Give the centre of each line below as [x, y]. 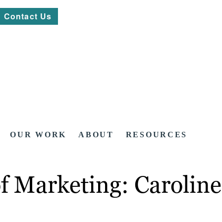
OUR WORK [38, 135]
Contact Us [28, 16]
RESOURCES [157, 135]
